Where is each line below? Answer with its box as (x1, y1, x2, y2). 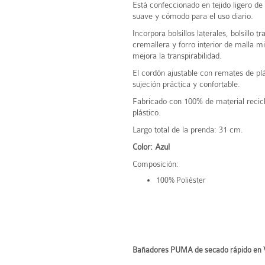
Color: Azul (132, 142, 170, 151)
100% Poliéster (156, 176, 208, 185)
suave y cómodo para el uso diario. (132, 11, 253, 21)
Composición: (132, 159, 179, 169)
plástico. (132, 108, 163, 117)
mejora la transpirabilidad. (132, 51, 222, 60)
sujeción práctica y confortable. (132, 79, 240, 89)
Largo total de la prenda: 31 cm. (132, 125, 245, 134)
